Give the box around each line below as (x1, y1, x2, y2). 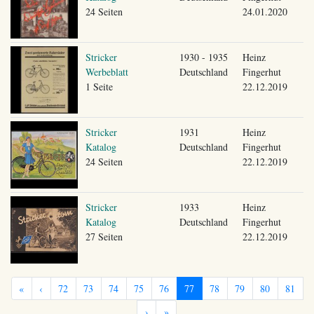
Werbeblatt (85, 64, 128, 78)
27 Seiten (85, 229, 123, 243)
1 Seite (85, 79, 113, 93)
